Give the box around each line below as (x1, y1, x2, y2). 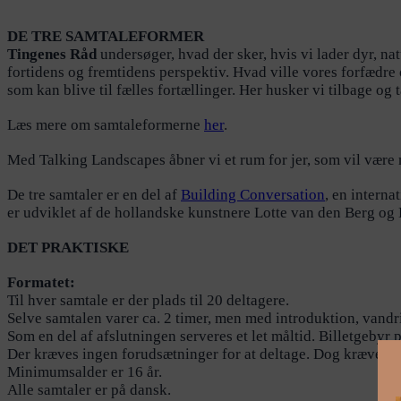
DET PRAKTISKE (7, 239, 129, 257)
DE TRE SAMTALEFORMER (7, 28, 204, 46)
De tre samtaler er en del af (7, 186, 181, 204)
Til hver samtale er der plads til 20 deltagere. (7, 292, 289, 310)
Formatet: (7, 274, 75, 292)
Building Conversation (181, 186, 325, 204)
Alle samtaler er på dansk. (7, 381, 171, 399)
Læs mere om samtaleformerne (7, 116, 204, 134)
